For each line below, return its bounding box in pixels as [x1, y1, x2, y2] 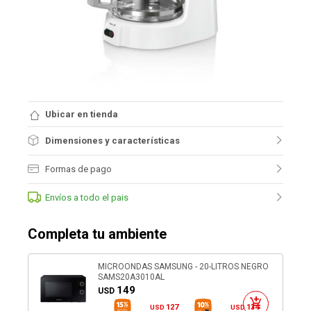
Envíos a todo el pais [45, 192, 128, 203]
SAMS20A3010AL [98, 271, 165, 282]
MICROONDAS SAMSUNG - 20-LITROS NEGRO [98, 261, 269, 271]
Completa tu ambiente [28, 226, 167, 242]
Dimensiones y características [45, 135, 180, 146]
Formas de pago [45, 164, 112, 174]
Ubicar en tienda [45, 109, 118, 119]
